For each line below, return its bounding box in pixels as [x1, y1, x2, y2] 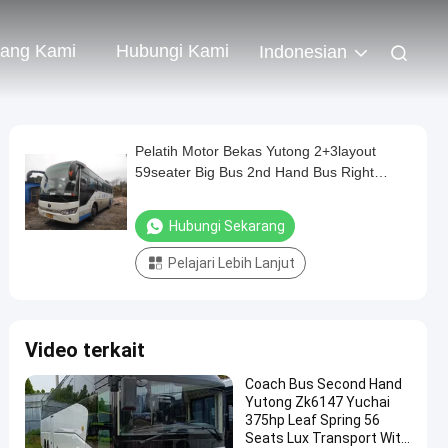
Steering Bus [135, 185, 216, 201]
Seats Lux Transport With [245, 430, 287, 446]
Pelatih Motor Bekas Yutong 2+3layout [135, 143, 376, 159]
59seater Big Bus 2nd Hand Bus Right [135, 164, 374, 180]
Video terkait [25, 338, 145, 362]
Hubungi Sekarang [169, 218, 285, 234]
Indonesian [259, 42, 347, 63]
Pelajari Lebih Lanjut [168, 255, 295, 271]
